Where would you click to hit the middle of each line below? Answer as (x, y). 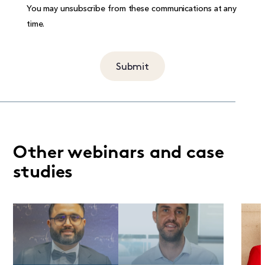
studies (43, 173)
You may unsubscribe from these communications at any (132, 9)
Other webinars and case (119, 153)
